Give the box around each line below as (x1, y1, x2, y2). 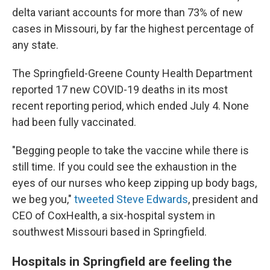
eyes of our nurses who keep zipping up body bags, (12, 177, 257, 189)
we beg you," (12, 193, 74, 206)
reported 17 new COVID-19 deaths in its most (12, 83, 228, 96)
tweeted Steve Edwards (74, 193, 188, 206)
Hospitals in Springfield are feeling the (12, 254, 232, 269)
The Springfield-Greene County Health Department (12, 67, 253, 80)
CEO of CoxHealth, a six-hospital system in (12, 209, 215, 222)
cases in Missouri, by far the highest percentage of (12, 22, 254, 35)
